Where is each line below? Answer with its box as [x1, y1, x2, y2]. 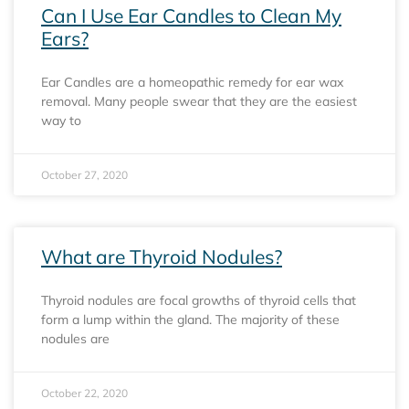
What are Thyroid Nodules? [41, 244, 282, 268]
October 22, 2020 [41, 385, 128, 400]
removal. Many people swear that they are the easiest [41, 92, 357, 110]
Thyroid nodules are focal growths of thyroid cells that [41, 291, 356, 309]
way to [41, 111, 81, 129]
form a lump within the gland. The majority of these [41, 310, 340, 328]
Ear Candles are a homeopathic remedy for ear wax [41, 73, 343, 90]
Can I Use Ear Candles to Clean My [41, 3, 341, 27]
